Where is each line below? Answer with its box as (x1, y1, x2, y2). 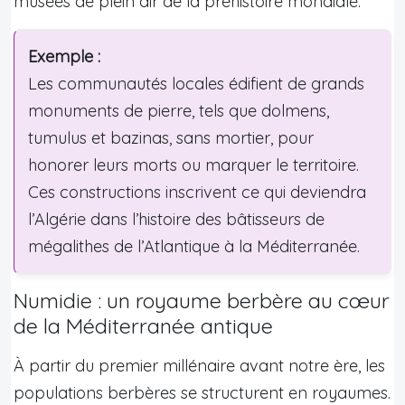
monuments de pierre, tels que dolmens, (28, 99, 329, 121)
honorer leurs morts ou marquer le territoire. (28, 154, 359, 175)
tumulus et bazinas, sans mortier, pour (28, 127, 314, 148)
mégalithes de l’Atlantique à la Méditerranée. (28, 235, 360, 257)
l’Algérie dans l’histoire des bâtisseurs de (28, 208, 325, 230)
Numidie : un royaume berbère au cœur (14, 287, 390, 314)
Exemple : (28, 45, 100, 67)
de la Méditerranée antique (14, 312, 273, 339)
